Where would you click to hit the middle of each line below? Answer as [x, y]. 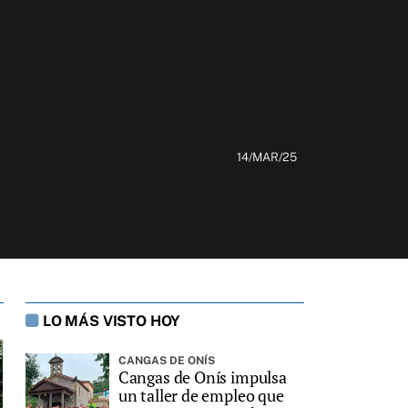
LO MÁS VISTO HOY [112, 321]
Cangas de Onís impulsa [202, 377]
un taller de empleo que [201, 395]
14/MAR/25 [267, 157]
